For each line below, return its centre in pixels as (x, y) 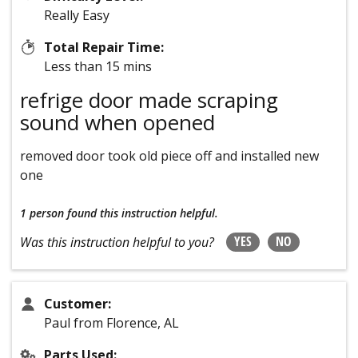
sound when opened (117, 123)
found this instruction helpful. (143, 213)
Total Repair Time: (104, 48)
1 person (42, 213)
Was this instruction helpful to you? (117, 243)
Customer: (78, 304)
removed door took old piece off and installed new (169, 156)
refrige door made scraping (149, 100)
